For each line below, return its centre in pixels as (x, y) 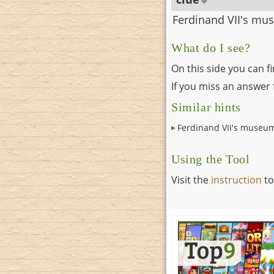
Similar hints (206, 108)
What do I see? (211, 48)
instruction (236, 180)
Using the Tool (211, 160)
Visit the (191, 180)
